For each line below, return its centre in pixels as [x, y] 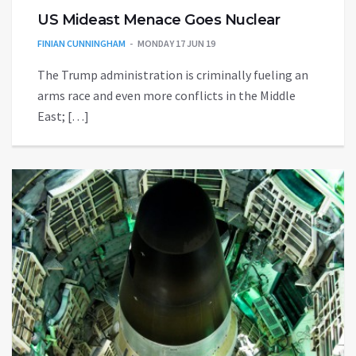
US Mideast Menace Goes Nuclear [159, 19]
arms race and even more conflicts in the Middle [166, 95]
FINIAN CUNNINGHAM [81, 43]
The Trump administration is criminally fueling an [173, 74]
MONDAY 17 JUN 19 [176, 43]
